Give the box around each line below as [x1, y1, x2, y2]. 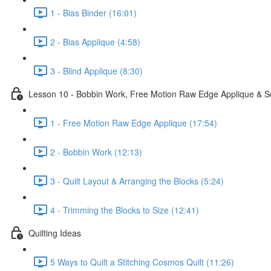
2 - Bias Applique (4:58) [50, 35, 140, 48]
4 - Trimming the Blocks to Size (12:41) [50, 203, 199, 216]
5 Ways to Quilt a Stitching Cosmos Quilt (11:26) [50, 255, 234, 268]
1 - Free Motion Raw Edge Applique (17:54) [50, 116, 217, 129]
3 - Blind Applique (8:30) [50, 64, 143, 77]
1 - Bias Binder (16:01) [50, 6, 137, 19]
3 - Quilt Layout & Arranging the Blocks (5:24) [50, 174, 224, 187]
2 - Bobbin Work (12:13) [50, 145, 142, 158]
